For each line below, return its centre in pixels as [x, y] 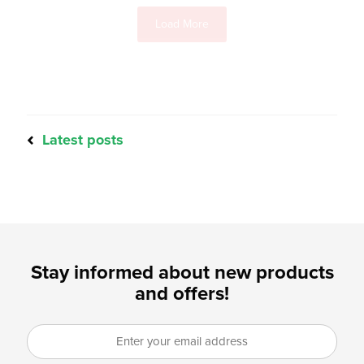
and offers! [182, 294]
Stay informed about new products [182, 273]
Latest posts [81, 140]
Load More [182, 24]
